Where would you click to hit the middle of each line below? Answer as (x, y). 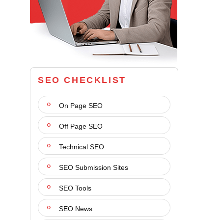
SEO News (75, 209)
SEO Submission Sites (93, 167)
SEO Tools (74, 188)
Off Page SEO (80, 126)
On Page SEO (80, 106)
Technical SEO (81, 147)
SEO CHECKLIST (82, 80)
